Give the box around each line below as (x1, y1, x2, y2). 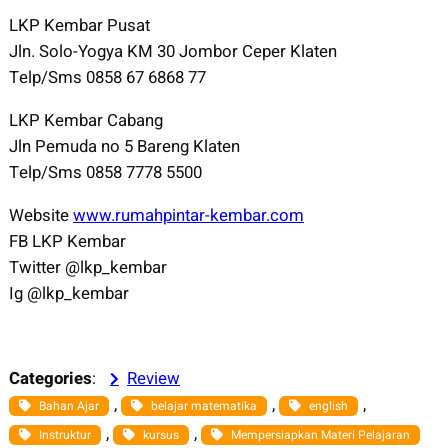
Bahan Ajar (38, 397, 99, 416)
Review (126, 366, 180, 392)
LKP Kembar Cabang (8, 107, 163, 133)
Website (8, 202, 73, 228)
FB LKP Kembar (8, 228, 126, 254)
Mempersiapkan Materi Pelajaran (230, 426, 410, 445)
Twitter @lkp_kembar (8, 254, 167, 280)
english (308, 397, 348, 416)
